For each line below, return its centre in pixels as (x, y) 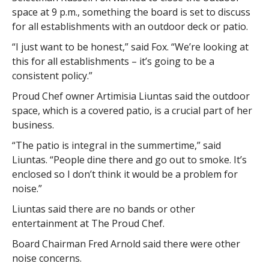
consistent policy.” (52, 76)
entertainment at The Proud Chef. (88, 223)
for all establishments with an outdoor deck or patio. (130, 26)
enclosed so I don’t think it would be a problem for (125, 174)
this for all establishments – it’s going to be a (113, 61)
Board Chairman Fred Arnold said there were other (126, 244)
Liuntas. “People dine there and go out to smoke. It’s (129, 160)
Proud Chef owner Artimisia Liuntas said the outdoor (131, 96)
